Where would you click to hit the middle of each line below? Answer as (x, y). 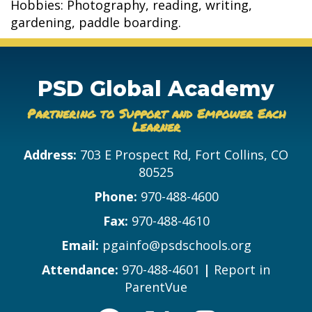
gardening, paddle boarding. (96, 22)
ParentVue (156, 287)
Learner (156, 126)
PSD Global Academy (156, 88)
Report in (242, 269)
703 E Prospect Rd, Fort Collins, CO (184, 154)
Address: (52, 154)
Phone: (115, 196)
